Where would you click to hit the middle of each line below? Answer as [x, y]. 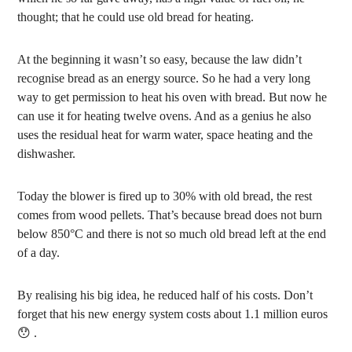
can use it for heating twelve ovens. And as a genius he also [165, 116]
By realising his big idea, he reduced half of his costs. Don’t [165, 295]
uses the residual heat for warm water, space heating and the [165, 135]
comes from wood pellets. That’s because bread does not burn [170, 215]
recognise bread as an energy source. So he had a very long [164, 78]
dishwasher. [47, 154]
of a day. [39, 253]
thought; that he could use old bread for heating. [136, 17]
